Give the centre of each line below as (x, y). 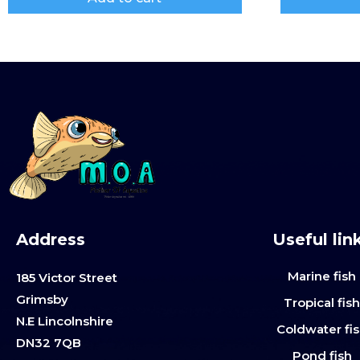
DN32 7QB (49, 343)
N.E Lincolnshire (65, 321)
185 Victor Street (67, 278)
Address (51, 240)
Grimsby (42, 300)
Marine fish (322, 276)
